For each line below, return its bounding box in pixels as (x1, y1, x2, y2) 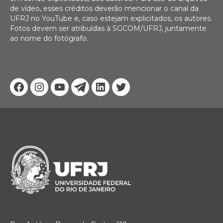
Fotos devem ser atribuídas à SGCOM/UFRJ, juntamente (10, 24, 207, 33)
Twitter (120, 88, 157, 100)
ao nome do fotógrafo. (10, 34, 88, 43)
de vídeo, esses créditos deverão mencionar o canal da (10, 4, 199, 13)
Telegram (79, 88, 125, 100)
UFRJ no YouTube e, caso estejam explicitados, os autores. (10, 14, 212, 23)
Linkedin (100, 88, 143, 100)
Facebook (18, 88, 66, 100)
